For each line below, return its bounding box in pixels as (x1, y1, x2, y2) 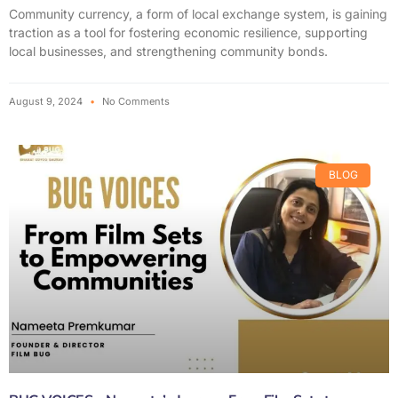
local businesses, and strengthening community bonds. (9, 44, 328, 60)
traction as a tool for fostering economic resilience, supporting (9, 25, 368, 41)
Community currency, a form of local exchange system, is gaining (9, 6, 387, 22)
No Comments (99, 95, 170, 108)
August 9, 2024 (9, 95, 85, 108)
